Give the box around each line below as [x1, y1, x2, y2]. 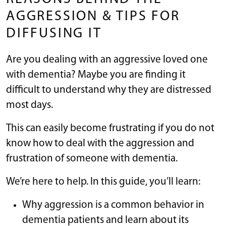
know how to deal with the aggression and [6, 138, 194, 149]
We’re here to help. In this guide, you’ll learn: [6, 176, 200, 187]
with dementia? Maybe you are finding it [6, 69, 186, 80]
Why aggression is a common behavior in [22, 199, 204, 210]
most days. [6, 99, 53, 110]
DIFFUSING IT [6, 26, 102, 41]
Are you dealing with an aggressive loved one [6, 54, 208, 65]
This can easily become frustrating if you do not [6, 123, 214, 134]
